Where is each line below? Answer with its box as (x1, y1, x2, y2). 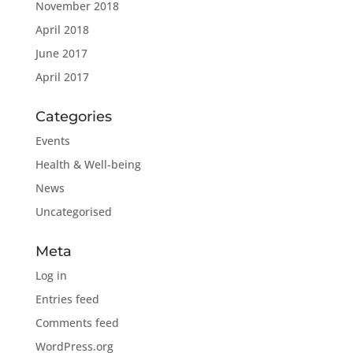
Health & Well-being (35, 157, 141, 172)
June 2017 (35, 46, 87, 61)
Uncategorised (35, 204, 112, 219)
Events (35, 133, 70, 148)
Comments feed (35, 315, 119, 330)
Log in (35, 268, 67, 283)
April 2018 (35, 22, 89, 37)
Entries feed (35, 292, 99, 307)
